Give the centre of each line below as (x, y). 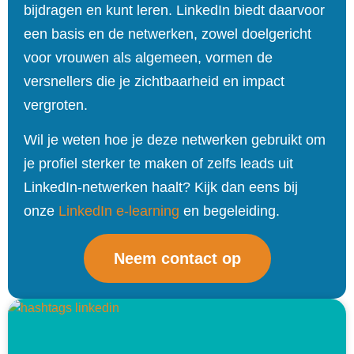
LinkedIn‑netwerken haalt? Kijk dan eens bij (161, 187)
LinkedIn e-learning (119, 211)
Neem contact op (177, 259)
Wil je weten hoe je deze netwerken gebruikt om (175, 139)
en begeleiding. (230, 211)
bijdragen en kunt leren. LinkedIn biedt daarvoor (174, 10)
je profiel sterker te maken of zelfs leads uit (158, 163)
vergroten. (56, 105)
